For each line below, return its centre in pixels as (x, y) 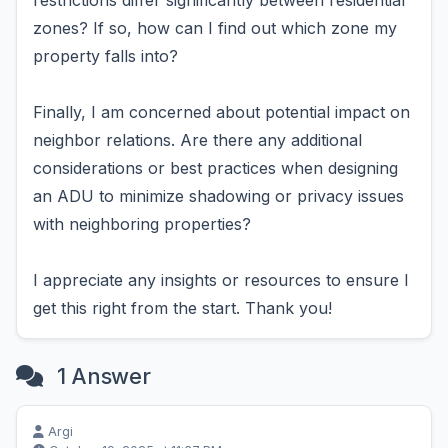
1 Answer (100, 376)
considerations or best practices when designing (215, 168)
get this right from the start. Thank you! (182, 308)
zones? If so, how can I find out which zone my (215, 28)
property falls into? (105, 56)
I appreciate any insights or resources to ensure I (221, 280)
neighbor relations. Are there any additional (197, 140)
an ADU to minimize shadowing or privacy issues (218, 196)
